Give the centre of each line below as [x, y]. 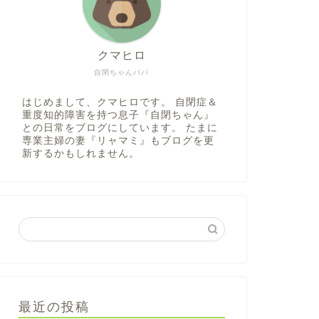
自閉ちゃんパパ [122, 72]
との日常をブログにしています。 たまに [120, 128]
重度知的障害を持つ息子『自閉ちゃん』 [118, 115]
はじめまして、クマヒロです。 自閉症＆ [120, 102]
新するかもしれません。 [80, 153]
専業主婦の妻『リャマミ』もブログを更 [118, 141]
